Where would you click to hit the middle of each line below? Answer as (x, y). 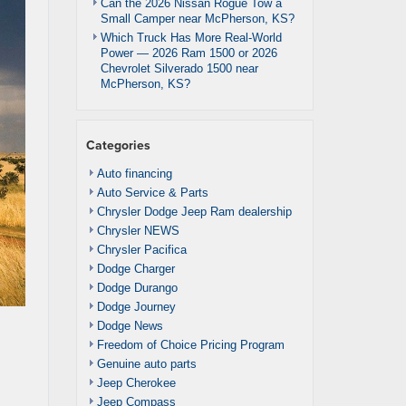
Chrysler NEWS (138, 231)
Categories (118, 145)
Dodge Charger (135, 269)
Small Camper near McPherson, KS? (197, 19)
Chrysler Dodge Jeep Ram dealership (194, 212)
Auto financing (134, 174)
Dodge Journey (136, 307)
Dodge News (130, 326)
